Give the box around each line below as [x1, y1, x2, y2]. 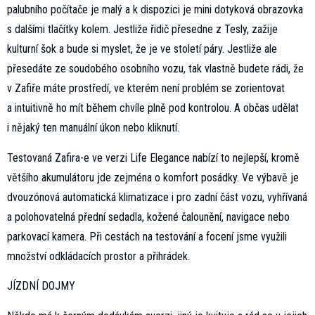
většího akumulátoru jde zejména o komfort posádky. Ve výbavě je [7, 170, 299, 184]
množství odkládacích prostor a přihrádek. [7, 249, 190, 263]
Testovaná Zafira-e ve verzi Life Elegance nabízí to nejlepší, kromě [7, 150, 300, 165]
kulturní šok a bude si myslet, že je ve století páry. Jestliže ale [7, 42, 277, 56]
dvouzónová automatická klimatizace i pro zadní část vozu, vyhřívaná [7, 190, 307, 204]
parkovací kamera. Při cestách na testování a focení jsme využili [7, 229, 287, 243]
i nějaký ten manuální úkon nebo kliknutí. [7, 121, 179, 135]
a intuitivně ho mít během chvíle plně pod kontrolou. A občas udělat [7, 101, 299, 115]
